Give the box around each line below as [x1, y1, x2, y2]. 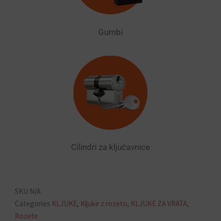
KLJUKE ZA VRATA [131, 198, 187, 208]
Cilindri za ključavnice [71, 142, 150, 152]
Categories [15, 198, 50, 208]
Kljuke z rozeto [80, 198, 127, 208]
